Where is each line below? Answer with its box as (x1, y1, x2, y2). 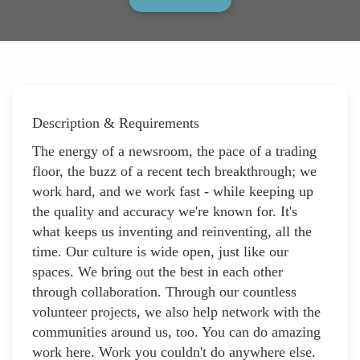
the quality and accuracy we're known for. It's (32, 202, 297, 219)
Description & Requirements (32, 114, 199, 131)
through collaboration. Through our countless (32, 283, 297, 300)
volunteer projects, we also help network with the (32, 303, 321, 320)
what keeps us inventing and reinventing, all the (32, 223, 312, 239)
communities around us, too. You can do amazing (32, 323, 321, 340)
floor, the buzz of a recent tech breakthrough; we (32, 162, 317, 179)
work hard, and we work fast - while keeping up (32, 182, 313, 199)
